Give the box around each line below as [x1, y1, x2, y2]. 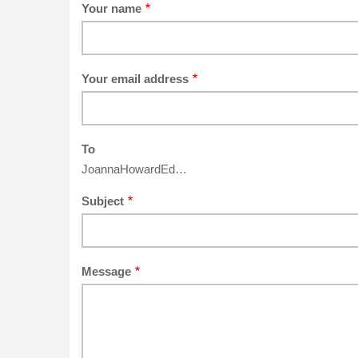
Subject [82, 194, 124, 208]
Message [82, 265, 131, 278]
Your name [82, 2, 141, 15]
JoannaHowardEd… [82, 162, 187, 176]
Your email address [82, 72, 189, 86]
